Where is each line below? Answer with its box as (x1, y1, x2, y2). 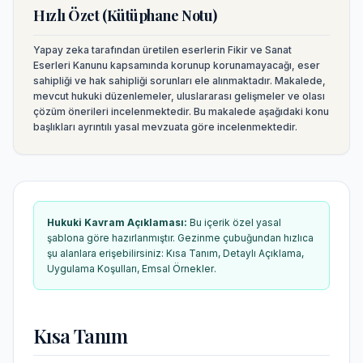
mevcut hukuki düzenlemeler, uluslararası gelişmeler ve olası (33, 90, 325, 102)
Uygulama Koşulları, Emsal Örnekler (47, 263, 214, 275)
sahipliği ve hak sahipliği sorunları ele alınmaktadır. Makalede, (33, 75, 326, 87)
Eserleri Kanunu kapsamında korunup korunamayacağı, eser (33, 59, 320, 71)
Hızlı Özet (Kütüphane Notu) (33, 6, 217, 25)
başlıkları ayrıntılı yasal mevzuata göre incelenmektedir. (33, 121, 297, 133)
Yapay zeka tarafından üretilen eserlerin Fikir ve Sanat (33, 44, 292, 56)
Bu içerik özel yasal (187, 216, 281, 228)
